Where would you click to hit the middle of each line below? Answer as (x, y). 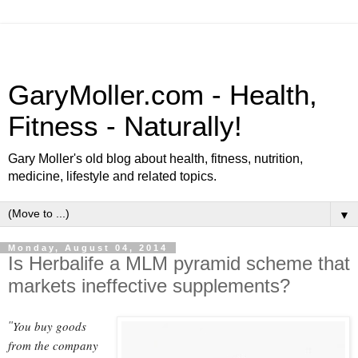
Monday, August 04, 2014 (88, 248)
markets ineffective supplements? (149, 286)
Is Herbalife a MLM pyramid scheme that (179, 263)
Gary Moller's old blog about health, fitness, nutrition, (155, 159)
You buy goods (50, 326)
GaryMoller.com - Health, (163, 95)
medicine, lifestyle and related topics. (112, 176)
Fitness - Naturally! (125, 126)
